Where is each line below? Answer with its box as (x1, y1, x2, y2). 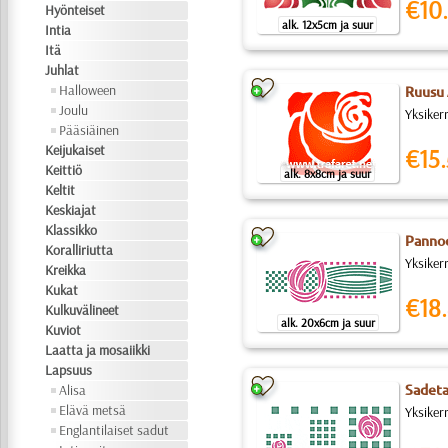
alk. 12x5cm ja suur (282, 17, 374, 32)
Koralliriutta (45, 241, 114, 259)
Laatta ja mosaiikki (45, 341, 151, 359)
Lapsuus (45, 361, 93, 379)
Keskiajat (45, 201, 97, 219)
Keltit (45, 181, 76, 199)
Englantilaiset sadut (59, 421, 170, 439)
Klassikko (45, 221, 98, 239)
